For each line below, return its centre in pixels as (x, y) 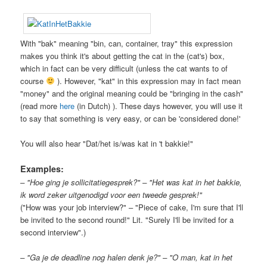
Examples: (42, 169)
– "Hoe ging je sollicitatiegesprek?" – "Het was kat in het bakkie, (131, 182)
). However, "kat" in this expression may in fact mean (148, 81)
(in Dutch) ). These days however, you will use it (159, 106)
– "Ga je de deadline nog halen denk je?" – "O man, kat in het (127, 257)
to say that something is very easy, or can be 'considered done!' (131, 118)
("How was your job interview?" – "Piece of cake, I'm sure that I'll (132, 207)
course (33, 81)
